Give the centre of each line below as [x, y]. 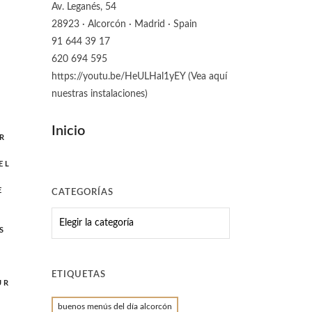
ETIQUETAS [78, 275]
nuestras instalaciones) [99, 94]
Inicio [68, 131]
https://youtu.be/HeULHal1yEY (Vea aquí [139, 77]
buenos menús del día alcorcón [115, 306]
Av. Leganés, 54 [84, 7]
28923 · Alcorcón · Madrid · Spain [124, 24]
